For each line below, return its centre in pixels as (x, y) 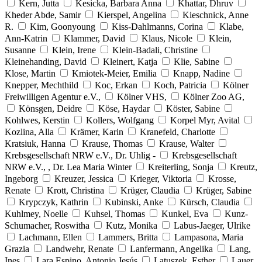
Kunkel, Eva (185, 213)
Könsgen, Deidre (50, 108)
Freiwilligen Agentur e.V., (54, 96)
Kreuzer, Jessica (84, 178)
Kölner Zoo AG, (214, 96)
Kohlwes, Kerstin (37, 120)
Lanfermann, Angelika (171, 249)
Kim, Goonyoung (63, 26)
